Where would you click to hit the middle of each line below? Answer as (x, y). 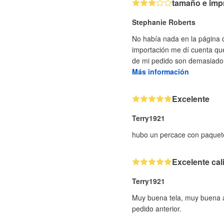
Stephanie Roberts (164, 22)
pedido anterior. (157, 208)
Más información (160, 71)
